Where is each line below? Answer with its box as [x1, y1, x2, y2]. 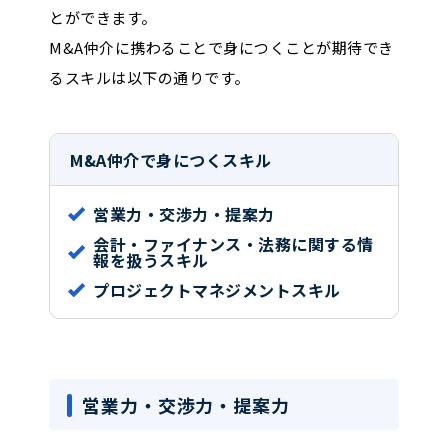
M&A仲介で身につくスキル [70, 147, 272, 172]
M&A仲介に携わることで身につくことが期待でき [49, 36, 394, 58]
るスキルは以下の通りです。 [49, 66, 250, 88]
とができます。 [49, 6, 157, 28]
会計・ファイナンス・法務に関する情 [93, 231, 374, 256]
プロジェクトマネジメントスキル [93, 277, 341, 302]
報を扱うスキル [93, 247, 209, 272]
